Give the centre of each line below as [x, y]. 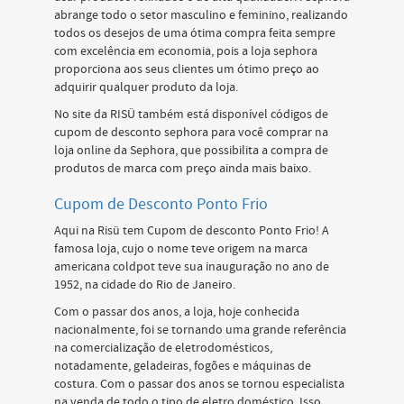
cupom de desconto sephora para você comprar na [191, 133]
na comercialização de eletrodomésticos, [163, 348]
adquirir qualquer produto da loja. [146, 87]
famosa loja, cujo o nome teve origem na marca [181, 249]
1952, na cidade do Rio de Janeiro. [145, 285]
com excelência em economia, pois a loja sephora [186, 51]
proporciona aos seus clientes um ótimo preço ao [187, 69]
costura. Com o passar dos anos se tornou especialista [199, 384]
